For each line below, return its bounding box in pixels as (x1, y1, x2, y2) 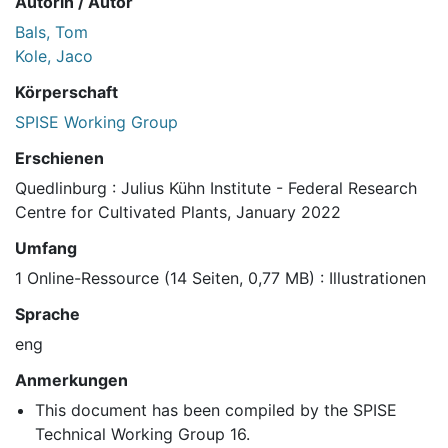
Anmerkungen (15, 370, 128, 391)
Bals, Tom (15, 22, 88, 43)
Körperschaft (15, 82, 118, 103)
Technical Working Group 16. (35, 424, 250, 445)
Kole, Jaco (15, 46, 93, 67)
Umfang (15, 238, 77, 259)
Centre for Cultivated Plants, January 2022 (15, 202, 341, 223)
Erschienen (15, 148, 104, 169)
